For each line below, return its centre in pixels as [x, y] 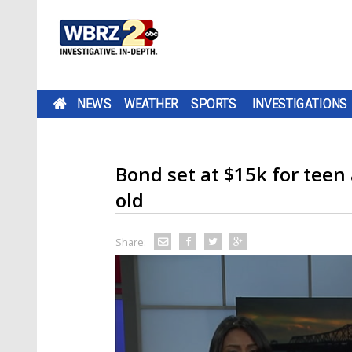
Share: [131, 242]
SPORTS [214, 104]
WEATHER [151, 104]
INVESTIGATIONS [300, 104]
